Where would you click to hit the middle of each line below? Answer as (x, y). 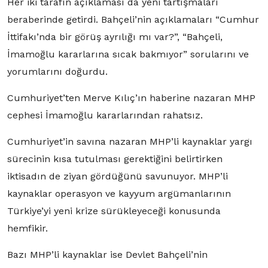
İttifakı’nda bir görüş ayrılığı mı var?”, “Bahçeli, (115, 36)
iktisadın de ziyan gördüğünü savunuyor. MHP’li (118, 176)
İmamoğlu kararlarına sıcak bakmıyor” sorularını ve (128, 54)
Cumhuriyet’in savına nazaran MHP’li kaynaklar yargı (130, 141)
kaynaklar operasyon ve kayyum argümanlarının (119, 193)
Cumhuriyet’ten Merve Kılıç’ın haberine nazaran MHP (131, 98)
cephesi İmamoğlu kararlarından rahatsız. (105, 115)
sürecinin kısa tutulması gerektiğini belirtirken (115, 159)
